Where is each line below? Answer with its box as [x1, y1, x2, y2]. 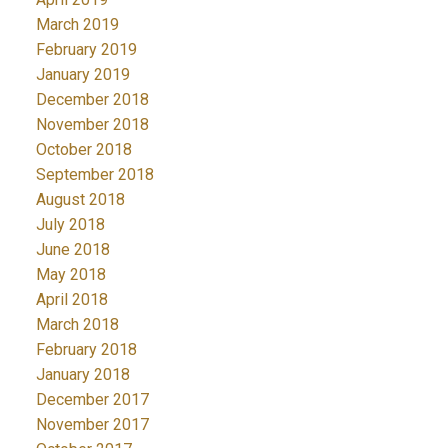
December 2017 [35, 389, 149, 409]
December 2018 [35, 89, 149, 109]
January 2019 [35, 64, 130, 84]
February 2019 [35, 39, 137, 59]
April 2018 [35, 289, 108, 309]
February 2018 [35, 339, 137, 359]
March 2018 [35, 314, 119, 334]
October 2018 [35, 139, 132, 159]
